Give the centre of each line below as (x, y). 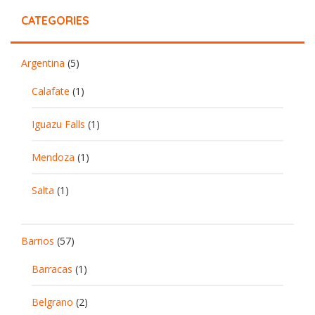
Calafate (51, 91)
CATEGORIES (55, 20)
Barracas (52, 269)
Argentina (43, 63)
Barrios (38, 240)
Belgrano (52, 302)
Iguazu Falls (58, 124)
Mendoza (53, 157)
